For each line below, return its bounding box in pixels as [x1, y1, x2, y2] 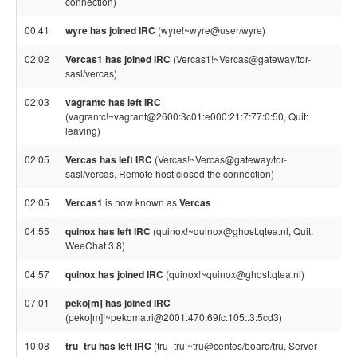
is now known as [103, 195, 179, 209]
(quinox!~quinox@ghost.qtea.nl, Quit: [151, 224, 313, 237]
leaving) [65, 124, 100, 137]
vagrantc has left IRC [65, 95, 161, 109]
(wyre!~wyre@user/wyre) [155, 23, 265, 37]
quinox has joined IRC [65, 267, 163, 281]
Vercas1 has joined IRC [65, 52, 171, 66]
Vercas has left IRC [65, 152, 152, 167]
